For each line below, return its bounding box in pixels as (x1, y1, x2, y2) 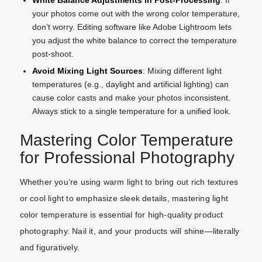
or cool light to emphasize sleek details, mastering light (19, 194, 228, 204)
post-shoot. (32, 49, 74, 59)
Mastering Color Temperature (19, 131, 233, 150)
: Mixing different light (142, 66, 222, 76)
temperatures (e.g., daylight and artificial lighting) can (32, 80, 229, 89)
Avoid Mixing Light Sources (32, 66, 143, 76)
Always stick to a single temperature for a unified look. (32, 106, 231, 116)
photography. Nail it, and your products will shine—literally (19, 226, 240, 236)
